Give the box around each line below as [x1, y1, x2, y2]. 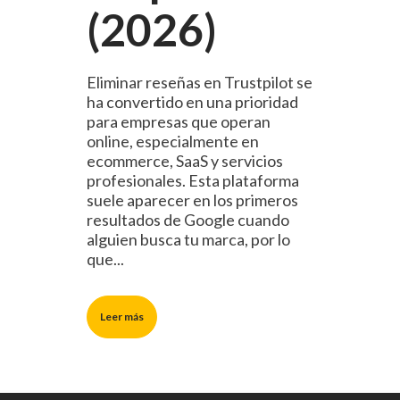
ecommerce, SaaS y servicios [87, 150, 283, 171]
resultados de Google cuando [87, 209, 289, 229]
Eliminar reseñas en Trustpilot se [87, 71, 312, 92]
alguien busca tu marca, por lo [87, 229, 290, 249]
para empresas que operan [87, 111, 271, 131]
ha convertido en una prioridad [87, 91, 298, 112]
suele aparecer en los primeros [87, 189, 298, 210]
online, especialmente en [87, 130, 259, 151]
